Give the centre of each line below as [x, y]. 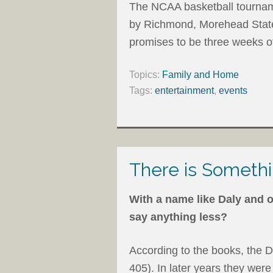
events [233, 90]
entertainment [184, 90]
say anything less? [178, 217]
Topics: [146, 74]
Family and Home [200, 74]
